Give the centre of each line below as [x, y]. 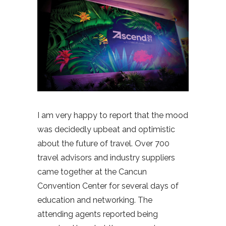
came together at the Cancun [92, 172]
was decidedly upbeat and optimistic [106, 129]
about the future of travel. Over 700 [103, 143]
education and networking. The [95, 200]
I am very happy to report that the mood [113, 115]
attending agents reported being [98, 214]
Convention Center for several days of [108, 186]
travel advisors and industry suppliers [106, 157]
